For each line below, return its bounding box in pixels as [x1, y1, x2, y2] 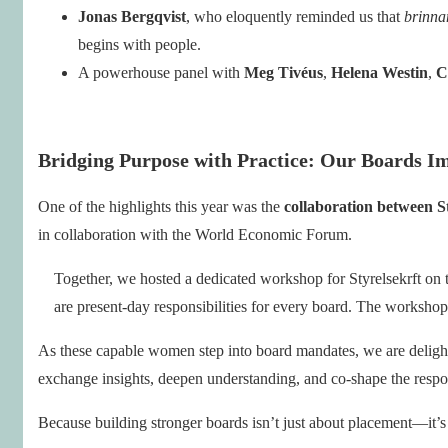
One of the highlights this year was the [38, 197, 284, 215]
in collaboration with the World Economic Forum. [38, 225, 352, 243]
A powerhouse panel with [78, 63, 244, 81]
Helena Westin [331, 63, 428, 81]
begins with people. [78, 35, 201, 53]
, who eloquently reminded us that [186, 7, 404, 25]
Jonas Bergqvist [78, 7, 186, 25]
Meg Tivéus [244, 63, 323, 81]
